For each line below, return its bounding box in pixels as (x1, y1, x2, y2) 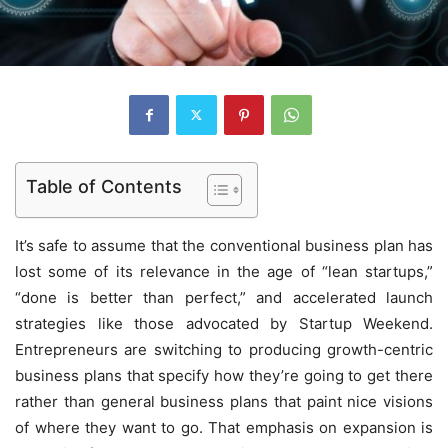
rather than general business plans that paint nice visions (15, 391, 433, 411)
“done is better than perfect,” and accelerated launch (15, 287, 433, 307)
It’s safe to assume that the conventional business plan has (15, 235, 433, 255)
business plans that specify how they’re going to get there (15, 365, 433, 385)
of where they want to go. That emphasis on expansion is (15, 417, 433, 437)
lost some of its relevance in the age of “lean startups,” (15, 261, 433, 281)
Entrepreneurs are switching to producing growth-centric (15, 339, 433, 359)
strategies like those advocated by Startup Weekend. (15, 313, 433, 333)
